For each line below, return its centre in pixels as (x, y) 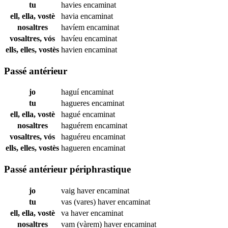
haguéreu (77, 137)
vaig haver (79, 190)
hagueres (76, 103)
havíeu (73, 38)
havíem (74, 27)
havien (73, 49)
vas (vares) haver (89, 202)
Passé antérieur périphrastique (67, 169)
